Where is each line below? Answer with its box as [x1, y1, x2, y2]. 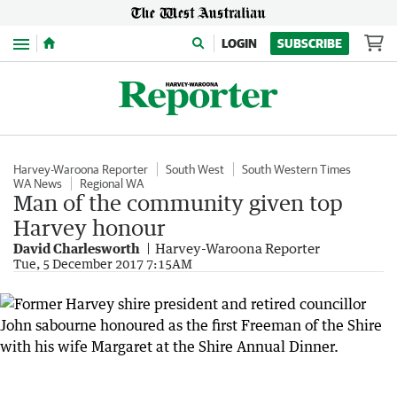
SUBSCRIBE [277, 36, 342, 51]
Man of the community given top [13, 190, 343, 215]
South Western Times [242, 162, 351, 176]
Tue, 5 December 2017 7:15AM [13, 256, 192, 271]
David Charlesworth [13, 240, 140, 256]
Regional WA [80, 176, 144, 191]
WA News [13, 176, 62, 191]
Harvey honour [13, 214, 166, 240]
